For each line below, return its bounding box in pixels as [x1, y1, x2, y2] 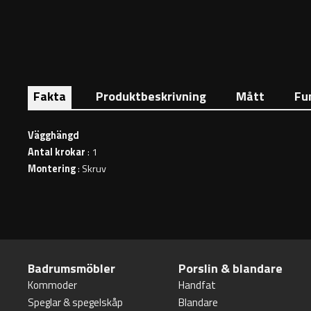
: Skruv [78, 160, 106, 176]
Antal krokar [28, 144, 87, 160]
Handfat [178, 277, 216, 293]
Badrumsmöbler [28, 259, 115, 278]
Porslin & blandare [178, 259, 283, 278]
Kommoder [28, 277, 77, 293]
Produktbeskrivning [96, 86, 206, 106]
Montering [28, 160, 78, 176]
